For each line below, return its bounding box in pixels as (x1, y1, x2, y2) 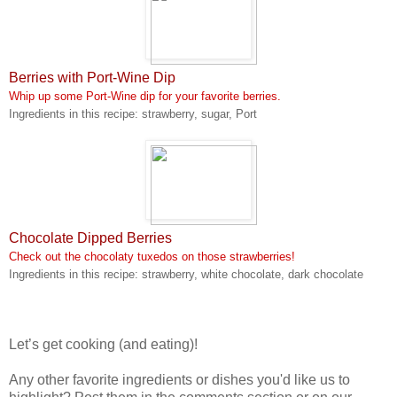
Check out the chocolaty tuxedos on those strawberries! (9, 250, 295, 263)
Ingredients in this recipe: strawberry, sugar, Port (9, 107, 257, 121)
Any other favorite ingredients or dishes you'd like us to (9, 372, 350, 387)
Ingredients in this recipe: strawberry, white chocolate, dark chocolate (9, 268, 363, 281)
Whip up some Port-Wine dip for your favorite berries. (9, 90, 281, 103)
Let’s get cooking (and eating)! (9, 337, 198, 352)
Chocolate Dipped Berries (9, 230, 172, 245)
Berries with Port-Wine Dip (9, 70, 175, 85)
